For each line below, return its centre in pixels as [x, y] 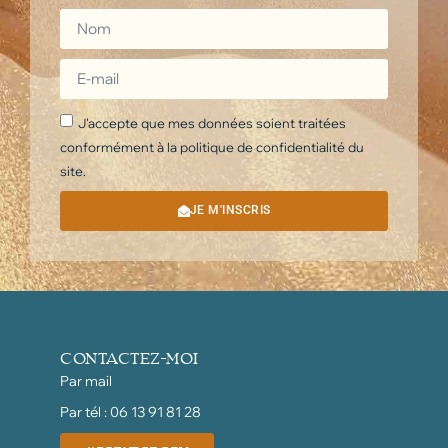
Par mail [86, 380]
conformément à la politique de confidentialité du [212, 147]
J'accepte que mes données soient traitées [212, 123]
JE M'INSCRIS [230, 210]
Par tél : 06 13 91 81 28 [130, 411]
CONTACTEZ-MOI [129, 360]
